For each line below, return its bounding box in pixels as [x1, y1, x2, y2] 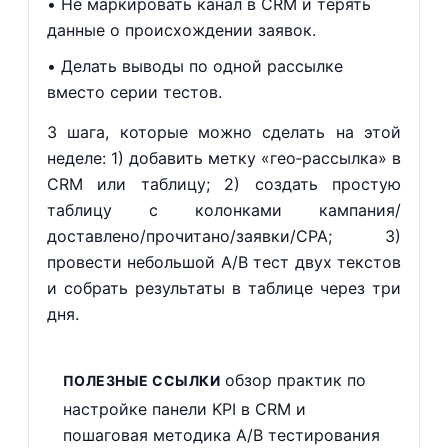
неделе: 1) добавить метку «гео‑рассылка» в [46, 148, 402, 168]
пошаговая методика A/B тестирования [62, 425, 380, 445]
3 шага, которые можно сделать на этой [46, 122, 402, 142]
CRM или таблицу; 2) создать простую [46, 174, 402, 194]
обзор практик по [220, 370, 367, 390]
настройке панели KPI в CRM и [62, 399, 306, 419]
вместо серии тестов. [46, 82, 222, 102]
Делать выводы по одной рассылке [60, 56, 343, 76]
